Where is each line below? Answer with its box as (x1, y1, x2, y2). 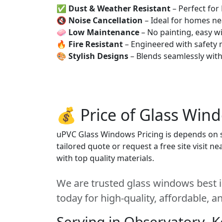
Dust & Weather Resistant (68, 3, 170, 14)
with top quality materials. (56, 153, 154, 164)
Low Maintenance (68, 27, 139, 38)
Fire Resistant (68, 39, 123, 50)
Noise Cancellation (68, 15, 143, 26)
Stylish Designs (68, 51, 128, 61)
